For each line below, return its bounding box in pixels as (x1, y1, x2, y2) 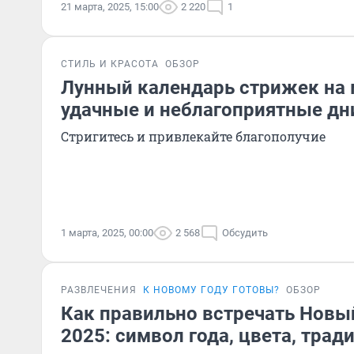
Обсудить (222, 227, 268, 239)
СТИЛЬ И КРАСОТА (61, 58, 159, 70)
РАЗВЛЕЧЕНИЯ (61, 284, 137, 296)
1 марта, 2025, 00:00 (61, 227, 153, 239)
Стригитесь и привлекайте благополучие (61, 128, 326, 145)
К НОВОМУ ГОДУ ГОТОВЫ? (143, 284, 280, 296)
